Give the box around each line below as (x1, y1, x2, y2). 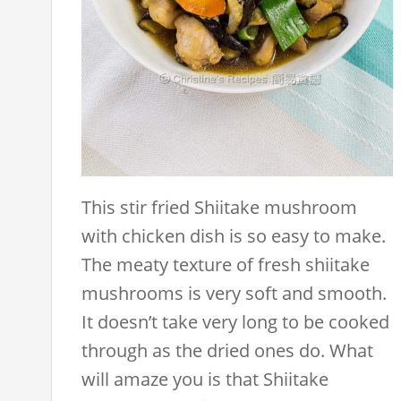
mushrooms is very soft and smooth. (81, 280, 388, 305)
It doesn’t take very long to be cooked (81, 309, 390, 334)
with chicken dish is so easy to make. (81, 223, 387, 248)
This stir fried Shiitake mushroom (81, 194, 358, 219)
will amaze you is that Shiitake (81, 366, 329, 391)
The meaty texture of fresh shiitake (81, 252, 371, 277)
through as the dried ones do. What (81, 337, 374, 363)
